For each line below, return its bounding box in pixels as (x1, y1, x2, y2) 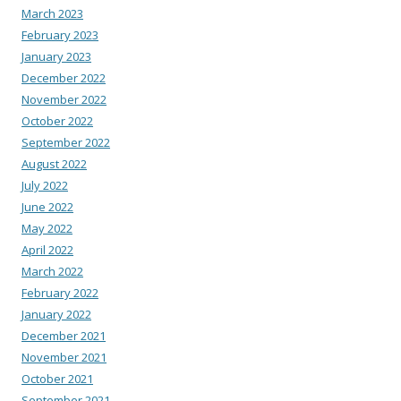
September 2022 (21, 133, 110, 150)
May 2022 (21, 219, 73, 236)
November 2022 (21, 90, 107, 107)
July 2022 (21, 176, 68, 193)
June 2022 (21, 198, 73, 215)
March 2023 (21, 4, 83, 21)
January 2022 (21, 305, 91, 322)
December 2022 (21, 69, 106, 86)
